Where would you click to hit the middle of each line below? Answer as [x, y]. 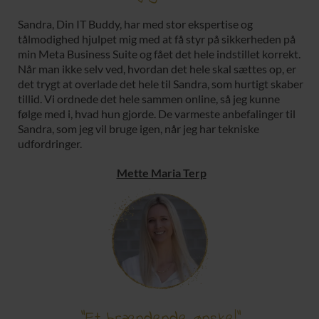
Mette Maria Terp [161, 173]
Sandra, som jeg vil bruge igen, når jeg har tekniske [138, 129]
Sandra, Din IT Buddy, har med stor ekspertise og [135, 24]
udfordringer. [50, 144]
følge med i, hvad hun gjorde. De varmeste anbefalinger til [157, 114]
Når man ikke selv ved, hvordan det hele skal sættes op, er [157, 69]
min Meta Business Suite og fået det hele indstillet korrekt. [159, 54]
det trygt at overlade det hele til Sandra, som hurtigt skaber [161, 84]
